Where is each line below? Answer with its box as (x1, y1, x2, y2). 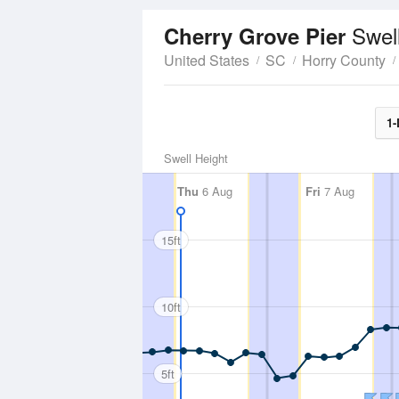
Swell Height (164, 150, 228, 167)
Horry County (302, 50, 386, 70)
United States (164, 50, 249, 70)
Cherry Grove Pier (164, 20, 352, 51)
